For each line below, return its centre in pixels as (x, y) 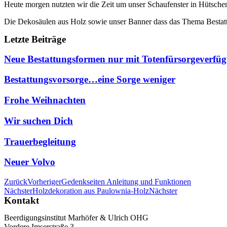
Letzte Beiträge (35, 39)
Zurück (16, 182)
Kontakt (22, 201)
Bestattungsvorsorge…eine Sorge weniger (90, 80)
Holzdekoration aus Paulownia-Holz (91, 191)
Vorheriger (44, 182)
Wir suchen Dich (39, 121)
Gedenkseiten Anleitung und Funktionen (126, 182)
